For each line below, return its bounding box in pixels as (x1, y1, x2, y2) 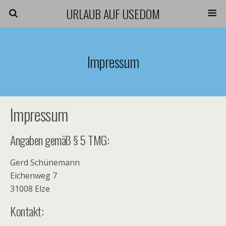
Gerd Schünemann (10, 157, 80, 168)
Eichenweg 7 (10, 170, 57, 181)
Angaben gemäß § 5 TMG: (10, 131, 109, 149)
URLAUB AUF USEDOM (66, 5, 160, 23)
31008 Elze (10, 183, 50, 194)
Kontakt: (10, 202, 44, 220)
